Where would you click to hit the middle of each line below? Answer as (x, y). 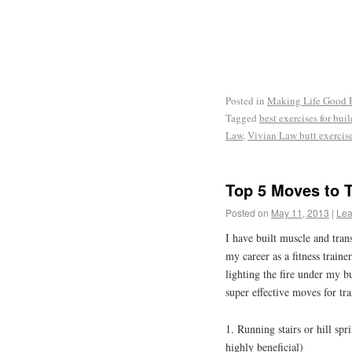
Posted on (247, 213)
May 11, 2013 (300, 213)
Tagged (241, 117)
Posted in (245, 100)
